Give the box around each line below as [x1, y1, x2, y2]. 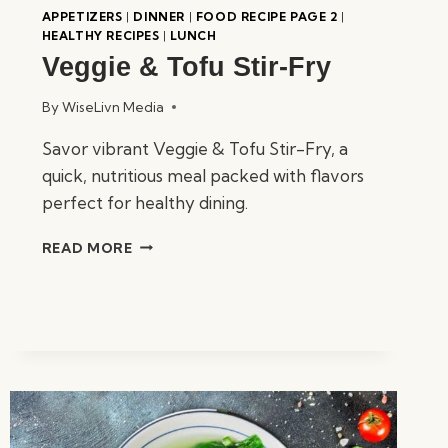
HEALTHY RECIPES [41, 27, 160, 43]
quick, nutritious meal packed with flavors [41, 164, 364, 186]
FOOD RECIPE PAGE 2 [195, 8, 338, 24]
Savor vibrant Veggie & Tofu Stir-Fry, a [41, 137, 348, 159]
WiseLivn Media [61, 98, 164, 115]
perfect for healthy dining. [41, 191, 248, 213]
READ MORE [41, 239, 133, 256]
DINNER [133, 8, 185, 24]
